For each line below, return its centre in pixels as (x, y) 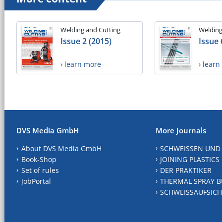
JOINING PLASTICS (190, 160)
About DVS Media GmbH (61, 149)
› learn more (81, 64)
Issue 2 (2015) (86, 41)
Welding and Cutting (90, 29)
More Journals (181, 131)
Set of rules (40, 170)
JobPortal (36, 181)
